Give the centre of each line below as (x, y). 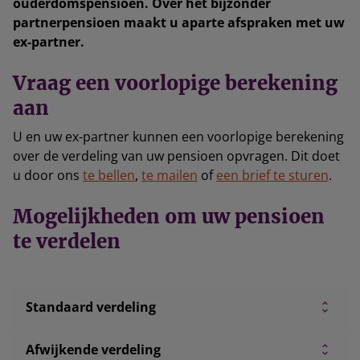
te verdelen (67, 241)
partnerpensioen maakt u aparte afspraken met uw (179, 22)
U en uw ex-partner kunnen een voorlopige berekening (178, 137)
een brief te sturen (272, 175)
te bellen (109, 175)
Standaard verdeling (91, 307)
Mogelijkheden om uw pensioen (169, 217)
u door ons (48, 175)
